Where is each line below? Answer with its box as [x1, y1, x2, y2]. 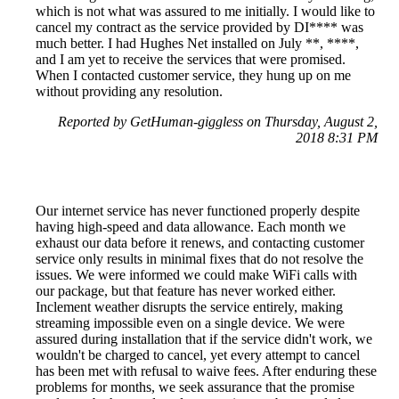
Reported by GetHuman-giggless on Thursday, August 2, [58, 113, 378, 129]
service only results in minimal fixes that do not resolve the [36, 250, 363, 266]
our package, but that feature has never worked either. [36, 282, 336, 298]
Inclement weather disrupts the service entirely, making [36, 298, 343, 314]
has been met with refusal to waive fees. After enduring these [36, 362, 377, 379]
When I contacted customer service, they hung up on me [36, 67, 351, 83]
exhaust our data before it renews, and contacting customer [36, 234, 364, 250]
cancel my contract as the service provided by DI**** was [36, 19, 363, 35]
